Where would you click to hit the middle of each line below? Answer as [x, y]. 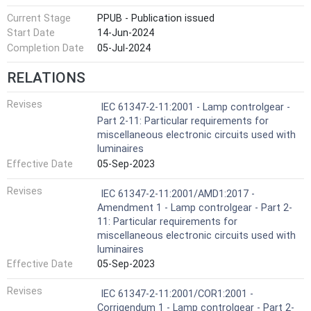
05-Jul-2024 [124, 48]
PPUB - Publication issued [156, 18]
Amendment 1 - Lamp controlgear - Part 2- [195, 208]
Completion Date [45, 48]
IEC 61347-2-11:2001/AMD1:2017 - [178, 194]
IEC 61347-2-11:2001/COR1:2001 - [177, 294]
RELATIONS [46, 78]
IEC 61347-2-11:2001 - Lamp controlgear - [195, 108]
